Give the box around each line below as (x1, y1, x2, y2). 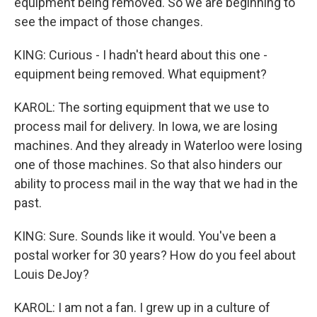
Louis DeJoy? (14, 267, 89, 282)
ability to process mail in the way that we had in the (14, 176, 298, 191)
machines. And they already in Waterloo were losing (14, 138, 302, 153)
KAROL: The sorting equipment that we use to (14, 100, 269, 115)
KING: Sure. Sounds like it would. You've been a (14, 229, 276, 243)
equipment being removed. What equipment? (14, 67, 267, 81)
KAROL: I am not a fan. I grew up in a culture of (14, 300, 270, 315)
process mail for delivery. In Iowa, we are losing (14, 119, 277, 134)
